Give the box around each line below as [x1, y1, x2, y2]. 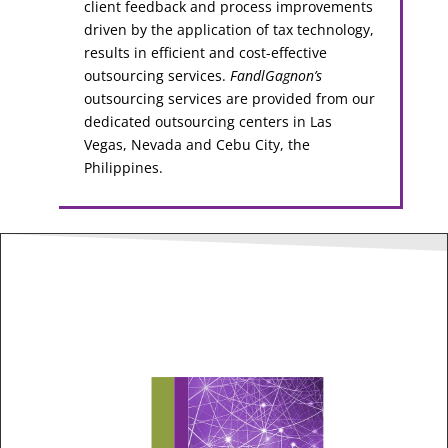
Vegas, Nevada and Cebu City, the [84, 135, 311, 155]
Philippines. [84, 158, 164, 178]
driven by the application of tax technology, [84, 20, 375, 40]
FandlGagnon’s [230, 66, 323, 86]
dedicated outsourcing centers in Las [84, 112, 333, 132]
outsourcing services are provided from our [84, 89, 376, 109]
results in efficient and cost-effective [84, 43, 328, 63]
